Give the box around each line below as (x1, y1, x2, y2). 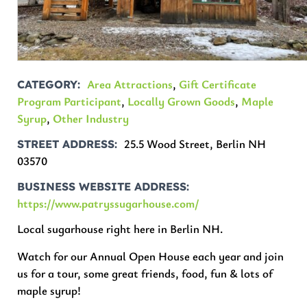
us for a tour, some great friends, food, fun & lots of (17, 265, 273, 281)
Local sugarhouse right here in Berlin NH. (17, 221, 223, 237)
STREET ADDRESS (17, 137, 115, 151)
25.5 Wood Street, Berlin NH (124, 136, 267, 152)
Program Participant (17, 93, 122, 110)
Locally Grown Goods (127, 93, 236, 110)
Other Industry (53, 110, 130, 127)
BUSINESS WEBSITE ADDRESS (17, 180, 187, 194)
